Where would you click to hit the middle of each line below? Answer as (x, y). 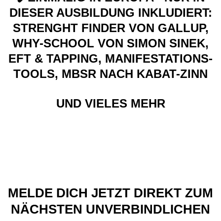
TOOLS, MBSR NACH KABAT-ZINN (110, 74)
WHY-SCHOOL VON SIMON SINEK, (110, 43)
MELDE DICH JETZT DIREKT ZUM (110, 193)
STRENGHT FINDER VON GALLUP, (110, 28)
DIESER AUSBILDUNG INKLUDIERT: (110, 13)
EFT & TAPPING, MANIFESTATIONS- (110, 59)
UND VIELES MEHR (110, 103)
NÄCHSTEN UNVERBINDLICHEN (110, 209)
